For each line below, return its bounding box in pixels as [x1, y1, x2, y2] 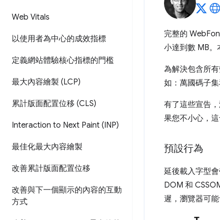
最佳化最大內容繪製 [12, 142, 82, 152]
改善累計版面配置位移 [12, 164, 90, 173]
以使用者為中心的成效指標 [12, 34, 106, 44]
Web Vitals [12, 12, 50, 22]
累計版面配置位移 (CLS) [12, 99, 96, 109]
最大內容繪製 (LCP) [12, 77, 81, 87]
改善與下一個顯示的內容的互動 [12, 185, 122, 195]
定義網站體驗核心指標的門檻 [12, 55, 114, 65]
